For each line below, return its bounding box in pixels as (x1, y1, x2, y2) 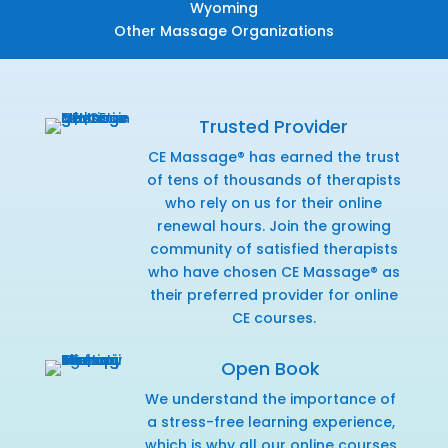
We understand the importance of (145, 388, 397, 409)
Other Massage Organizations (113, 20, 334, 41)
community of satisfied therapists (149, 238, 398, 259)
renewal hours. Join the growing (156, 215, 391, 236)
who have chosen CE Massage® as (147, 261, 400, 282)
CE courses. (231, 307, 316, 328)
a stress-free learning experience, (146, 411, 395, 432)
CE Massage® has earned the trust (147, 146, 400, 167)
